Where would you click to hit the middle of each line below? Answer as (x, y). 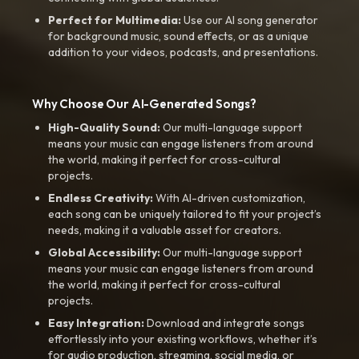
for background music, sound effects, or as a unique (178, 36)
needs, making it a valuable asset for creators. (165, 230)
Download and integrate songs (224, 323)
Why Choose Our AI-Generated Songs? (144, 104)
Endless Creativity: (101, 198)
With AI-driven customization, (229, 198)
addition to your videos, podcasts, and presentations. (183, 52)
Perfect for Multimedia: (115, 20)
